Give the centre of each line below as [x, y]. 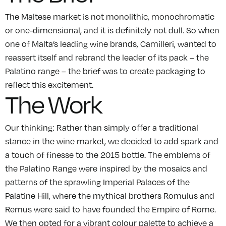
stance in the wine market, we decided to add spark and [112, 142]
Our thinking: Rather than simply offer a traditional [102, 128]
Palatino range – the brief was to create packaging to [105, 71]
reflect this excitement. [51, 85]
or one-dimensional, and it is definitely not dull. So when [112, 31]
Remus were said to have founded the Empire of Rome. [110, 210]
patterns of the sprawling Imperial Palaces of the [97, 182]
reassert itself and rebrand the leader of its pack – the [107, 58]
